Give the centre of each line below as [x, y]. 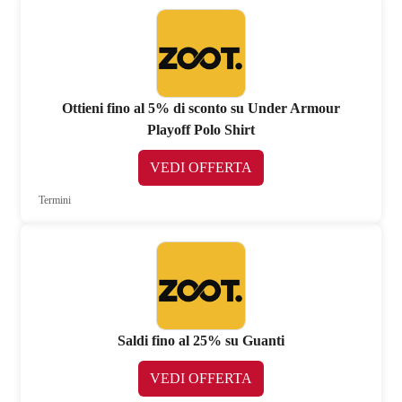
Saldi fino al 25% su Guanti [201, 340]
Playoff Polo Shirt [201, 129]
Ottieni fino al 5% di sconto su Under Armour [201, 108]
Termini [55, 200]
